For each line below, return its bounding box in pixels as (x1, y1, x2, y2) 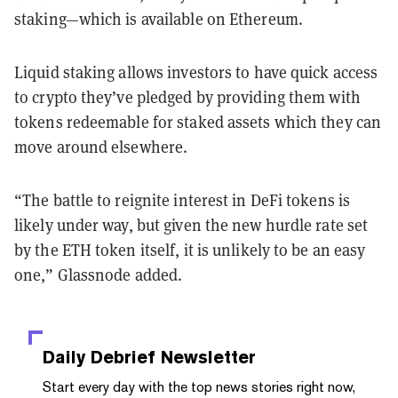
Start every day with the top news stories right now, (43, 378, 355, 396)
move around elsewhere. (14, 137, 192, 158)
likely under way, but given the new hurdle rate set (14, 215, 369, 236)
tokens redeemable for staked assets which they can (14, 112, 382, 133)
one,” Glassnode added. (14, 265, 187, 286)
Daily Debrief (43, 346, 155, 369)
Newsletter (155, 346, 256, 369)
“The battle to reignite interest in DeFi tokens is (14, 190, 351, 211)
